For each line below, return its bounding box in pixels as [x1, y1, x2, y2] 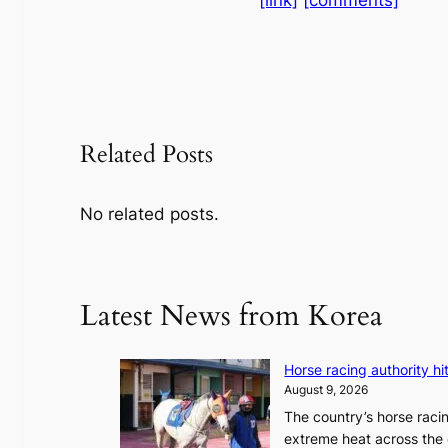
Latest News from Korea [80, 296, 383, 337]
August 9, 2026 [284, 382, 369, 397]
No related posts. [80, 204, 219, 225]
